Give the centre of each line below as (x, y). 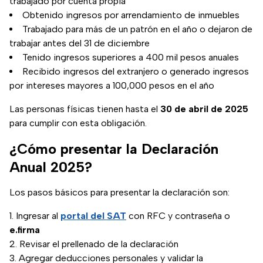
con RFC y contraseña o (178, 216)
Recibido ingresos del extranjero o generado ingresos (136, 72)
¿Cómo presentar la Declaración (114, 149)
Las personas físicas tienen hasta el (85, 109)
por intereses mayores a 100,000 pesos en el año (112, 86)
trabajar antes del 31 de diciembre (80, 43)
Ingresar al (38, 216)
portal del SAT (93, 216)
